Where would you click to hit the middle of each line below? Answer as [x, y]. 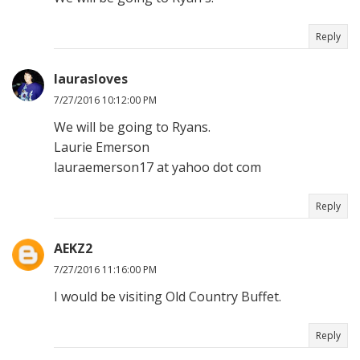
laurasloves [91, 79]
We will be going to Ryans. [132, 127]
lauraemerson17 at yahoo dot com [157, 168]
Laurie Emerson [102, 147]
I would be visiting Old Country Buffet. [168, 297]
